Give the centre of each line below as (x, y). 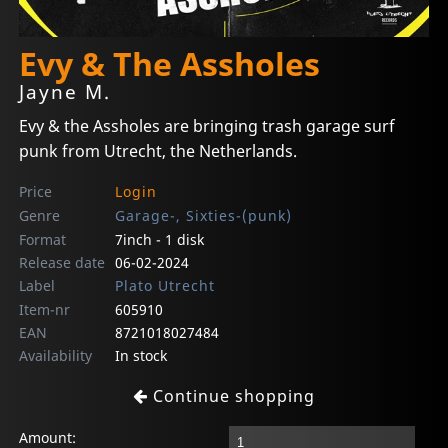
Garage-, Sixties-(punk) (203, 215)
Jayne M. (65, 92)
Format (43, 239)
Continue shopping (231, 395)
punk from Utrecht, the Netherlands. (158, 150)
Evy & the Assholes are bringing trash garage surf (207, 125)
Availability (56, 355)
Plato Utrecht (164, 285)
